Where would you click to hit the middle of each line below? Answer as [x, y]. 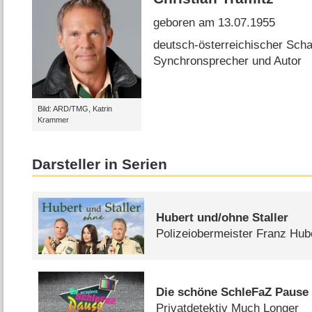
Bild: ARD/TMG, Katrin [75, 109]
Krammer [53, 120]
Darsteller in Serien [100, 164]
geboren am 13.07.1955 [214, 23]
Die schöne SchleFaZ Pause [233, 292]
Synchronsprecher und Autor [228, 61]
